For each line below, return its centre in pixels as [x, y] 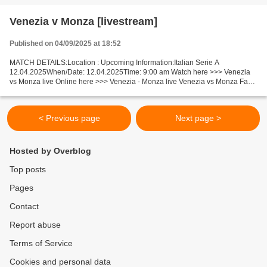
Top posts [28, 169]
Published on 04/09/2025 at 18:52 [65, 44]
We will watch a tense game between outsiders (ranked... [101, 91]
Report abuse [35, 225]
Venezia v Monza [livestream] [83, 21]
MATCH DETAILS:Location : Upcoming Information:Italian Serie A [114, 63]
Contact [24, 206]
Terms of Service [41, 243]
